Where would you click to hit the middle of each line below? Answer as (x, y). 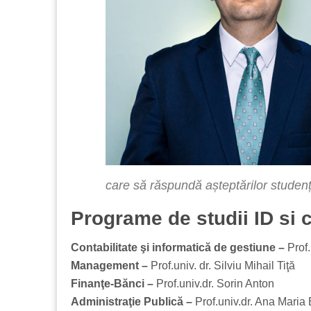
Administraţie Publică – (132, 302)
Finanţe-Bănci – (112, 284)
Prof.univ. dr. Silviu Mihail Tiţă (221, 266)
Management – (109, 266)
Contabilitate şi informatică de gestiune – (178, 247)
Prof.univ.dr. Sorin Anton (214, 284)
